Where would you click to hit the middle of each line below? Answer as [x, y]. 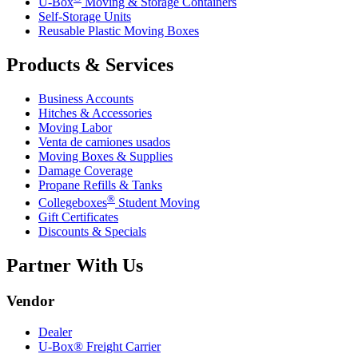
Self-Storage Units [85, 17]
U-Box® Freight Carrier [99, 346]
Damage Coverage [86, 170]
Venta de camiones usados [104, 141]
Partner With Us [75, 266]
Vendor [30, 300]
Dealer [55, 332]
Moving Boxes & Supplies [105, 156]
